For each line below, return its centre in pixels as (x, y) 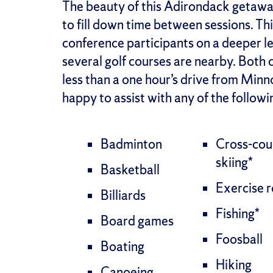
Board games (137, 221)
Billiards (123, 195)
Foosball (239, 239)
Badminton (131, 144)
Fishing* (237, 213)
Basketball (130, 169)
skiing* (234, 162)
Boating (122, 246)
